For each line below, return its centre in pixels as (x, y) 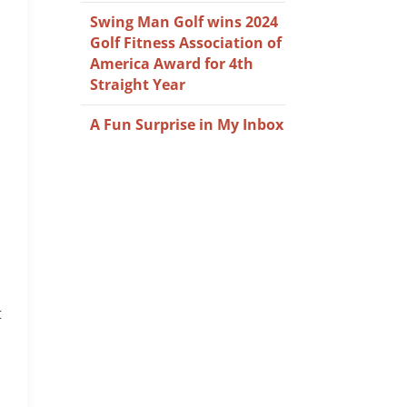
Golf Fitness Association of (186, 43)
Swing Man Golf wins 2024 (184, 22)
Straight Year (138, 84)
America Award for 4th (172, 64)
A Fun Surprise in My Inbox (187, 124)
